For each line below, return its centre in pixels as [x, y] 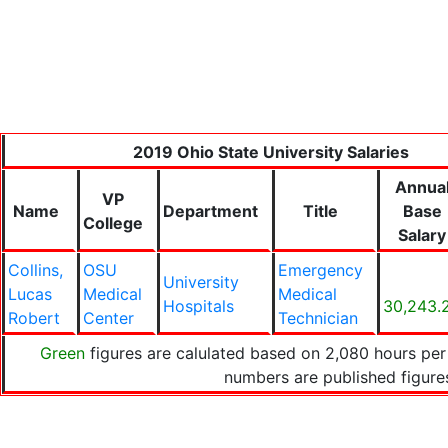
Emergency [320, 270]
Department [210, 211]
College [113, 223]
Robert [34, 318]
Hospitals [198, 306]
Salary [422, 235]
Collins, [35, 270]
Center [108, 318]
